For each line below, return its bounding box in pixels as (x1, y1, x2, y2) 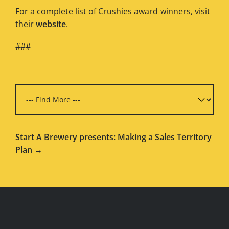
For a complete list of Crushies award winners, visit (15, 5, 210, 17)
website (36, 18, 66, 30)
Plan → (15, 144, 42, 155)
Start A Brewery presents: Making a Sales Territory (15, 131, 212, 143)
